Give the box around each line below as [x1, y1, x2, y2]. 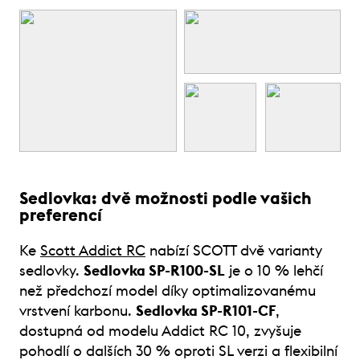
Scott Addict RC [40, 243, 145, 258]
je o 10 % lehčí [225, 263, 323, 278]
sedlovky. [19, 263, 84, 278]
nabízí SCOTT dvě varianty [145, 243, 322, 258]
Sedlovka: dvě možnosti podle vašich [19, 190, 312, 207]
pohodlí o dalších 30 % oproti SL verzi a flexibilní [19, 343, 337, 358]
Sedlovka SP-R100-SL [84, 263, 225, 278]
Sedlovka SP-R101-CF [136, 303, 276, 318]
